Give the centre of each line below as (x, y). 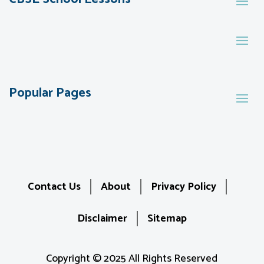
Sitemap (167, 219)
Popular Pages (50, 93)
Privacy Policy (183, 187)
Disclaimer (102, 219)
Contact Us (54, 187)
